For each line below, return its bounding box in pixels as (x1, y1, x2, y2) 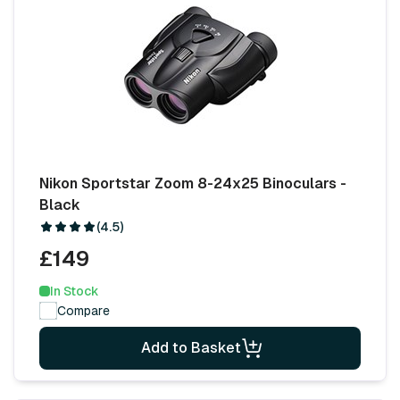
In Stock (50, 283, 99, 298)
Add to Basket (141, 338, 241, 356)
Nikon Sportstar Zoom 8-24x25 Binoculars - (39, 174, 346, 192)
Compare (57, 303, 110, 318)
